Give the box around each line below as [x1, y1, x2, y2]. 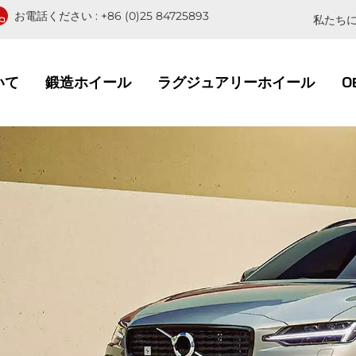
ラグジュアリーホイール [157, 73, 315, 91]
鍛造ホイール [45, 73, 132, 91]
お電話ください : [14, 9, 101, 23]
